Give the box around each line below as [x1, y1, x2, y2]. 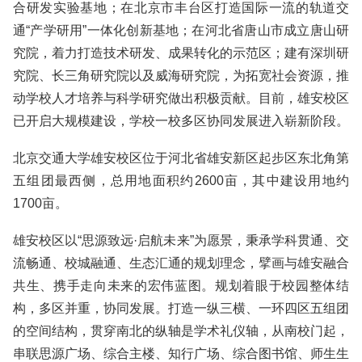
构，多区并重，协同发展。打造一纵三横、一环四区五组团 [13, 301, 349, 315]
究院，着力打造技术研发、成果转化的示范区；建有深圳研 [13, 46, 349, 60]
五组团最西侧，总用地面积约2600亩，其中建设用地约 [13, 174, 349, 187]
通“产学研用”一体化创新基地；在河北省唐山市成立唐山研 [13, 23, 349, 37]
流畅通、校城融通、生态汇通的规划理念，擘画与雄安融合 [13, 256, 349, 270]
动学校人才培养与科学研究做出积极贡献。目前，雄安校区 [13, 91, 349, 105]
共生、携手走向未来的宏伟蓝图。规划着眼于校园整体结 [13, 279, 349, 293]
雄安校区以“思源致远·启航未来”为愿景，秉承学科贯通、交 [13, 234, 349, 247]
